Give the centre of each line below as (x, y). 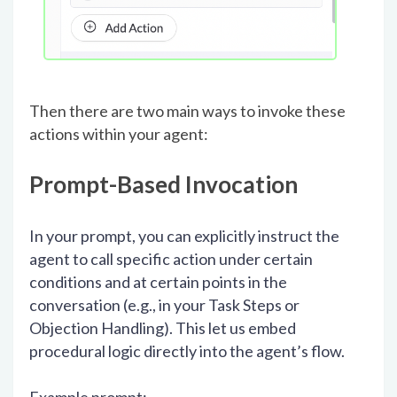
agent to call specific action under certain (171, 259)
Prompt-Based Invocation (163, 185)
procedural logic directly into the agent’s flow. (188, 351)
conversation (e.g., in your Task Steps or (164, 305)
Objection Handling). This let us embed (163, 328)
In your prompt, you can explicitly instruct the (184, 236)
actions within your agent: (120, 134)
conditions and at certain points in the (158, 282)
